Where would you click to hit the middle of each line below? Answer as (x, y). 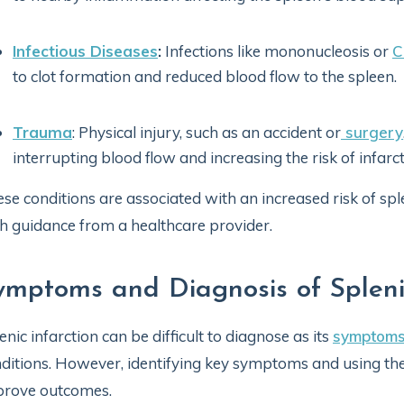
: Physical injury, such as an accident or (207, 132)
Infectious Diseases (85, 51)
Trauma (42, 132)
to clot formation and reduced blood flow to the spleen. (205, 76)
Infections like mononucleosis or (277, 51)
